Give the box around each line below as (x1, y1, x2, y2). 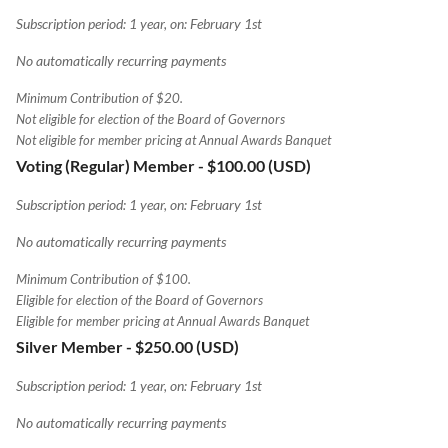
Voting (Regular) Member (16, 155, 195, 175)
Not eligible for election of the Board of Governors (16, 111, 285, 127)
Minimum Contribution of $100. (16, 271, 191, 287)
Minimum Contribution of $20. (16, 90, 183, 106)
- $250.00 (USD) (126, 336, 239, 356)
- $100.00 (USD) (198, 155, 311, 175)
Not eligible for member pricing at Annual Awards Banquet (16, 132, 331, 148)
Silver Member (16, 336, 123, 356)
